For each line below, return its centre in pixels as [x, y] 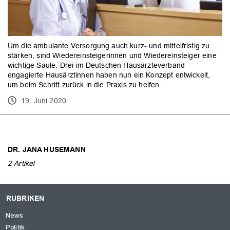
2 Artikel [21, 164]
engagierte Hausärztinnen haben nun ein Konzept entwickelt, [109, 75]
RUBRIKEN [25, 198]
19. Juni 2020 [44, 100]
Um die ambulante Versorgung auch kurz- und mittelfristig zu [109, 45]
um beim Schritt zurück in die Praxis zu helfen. [85, 84]
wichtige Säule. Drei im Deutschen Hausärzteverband [97, 65]
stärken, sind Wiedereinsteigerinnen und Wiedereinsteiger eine [112, 55]
